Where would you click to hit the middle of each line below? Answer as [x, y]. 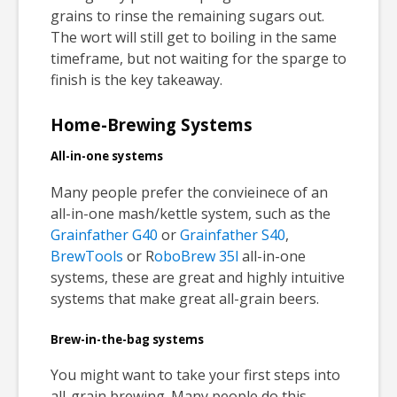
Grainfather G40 [104, 234]
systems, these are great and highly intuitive [198, 277]
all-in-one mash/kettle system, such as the [191, 213]
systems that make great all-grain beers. [185, 298]
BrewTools [87, 256]
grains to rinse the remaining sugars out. [187, 16]
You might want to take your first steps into [195, 375]
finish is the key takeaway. [136, 79]
